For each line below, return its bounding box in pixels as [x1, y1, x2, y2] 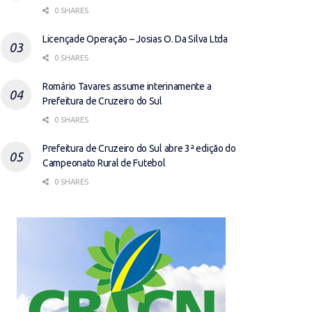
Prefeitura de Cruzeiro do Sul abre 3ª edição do [42, 143, 236, 155]
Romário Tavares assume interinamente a [42, 81, 212, 93]
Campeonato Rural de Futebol [42, 157, 166, 169]
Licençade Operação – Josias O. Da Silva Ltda [42, 33, 228, 45]
